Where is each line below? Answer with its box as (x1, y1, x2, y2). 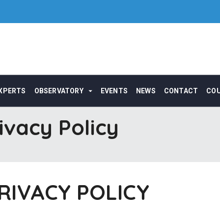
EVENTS (100, 86, 128, 95)
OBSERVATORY (34, 86, 83, 95)
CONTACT (164, 86, 198, 95)
